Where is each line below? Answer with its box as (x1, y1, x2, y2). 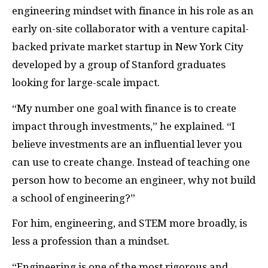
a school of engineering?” (12, 191, 135, 204)
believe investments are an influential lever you (12, 138, 242, 150)
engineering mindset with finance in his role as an (12, 5, 254, 17)
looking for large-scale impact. (12, 77, 162, 89)
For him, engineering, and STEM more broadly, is (12, 217, 247, 230)
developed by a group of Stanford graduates (12, 59, 226, 71)
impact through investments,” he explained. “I (12, 120, 235, 132)
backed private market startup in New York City (12, 41, 243, 53)
